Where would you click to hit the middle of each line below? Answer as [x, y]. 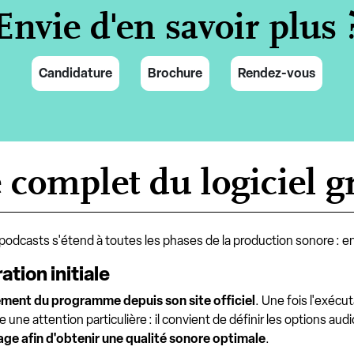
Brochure [175, 73]
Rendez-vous [277, 73]
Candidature [75, 73]
